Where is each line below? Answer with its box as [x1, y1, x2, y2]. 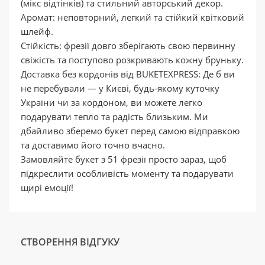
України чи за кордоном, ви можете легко [21, 96, 202, 108]
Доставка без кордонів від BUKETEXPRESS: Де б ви [21, 68, 235, 80]
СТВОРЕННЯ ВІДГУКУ [21, 235, 119, 248]
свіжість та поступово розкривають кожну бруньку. [21, 54, 244, 66]
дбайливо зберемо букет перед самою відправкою [21, 125, 240, 137]
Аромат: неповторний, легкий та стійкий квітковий [21, 11, 244, 23]
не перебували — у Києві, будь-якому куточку [21, 82, 219, 94]
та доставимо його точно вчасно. [21, 139, 165, 151]
